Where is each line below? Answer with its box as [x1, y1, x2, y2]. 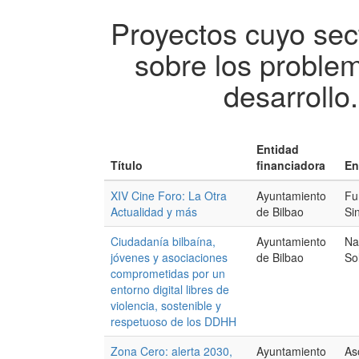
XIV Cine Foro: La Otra [111, 188, 227, 204]
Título [111, 157, 143, 173]
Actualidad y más [111, 204, 197, 220]
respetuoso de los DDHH [111, 313, 236, 329]
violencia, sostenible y [111, 297, 221, 313]
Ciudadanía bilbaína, [111, 233, 216, 249]
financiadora [256, 157, 325, 173]
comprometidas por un [111, 265, 225, 281]
